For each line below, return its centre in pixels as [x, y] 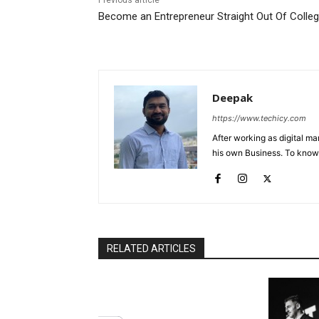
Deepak [232, 98]
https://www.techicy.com [259, 119]
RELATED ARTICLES [151, 249]
